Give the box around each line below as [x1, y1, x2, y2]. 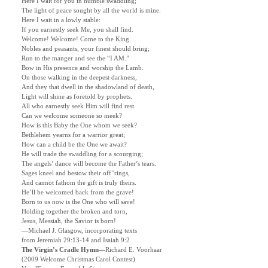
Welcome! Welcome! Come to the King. [22, 36, 131, 43]
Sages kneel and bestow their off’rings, [22, 170, 130, 177]
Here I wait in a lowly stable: [22, 17, 100, 24]
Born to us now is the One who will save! [22, 199, 135, 206]
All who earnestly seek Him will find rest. [22, 103, 136, 110]
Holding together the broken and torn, [22, 208, 127, 215]
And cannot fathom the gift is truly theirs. [22, 179, 136, 187]
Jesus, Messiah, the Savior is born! [22, 218, 116, 225]
